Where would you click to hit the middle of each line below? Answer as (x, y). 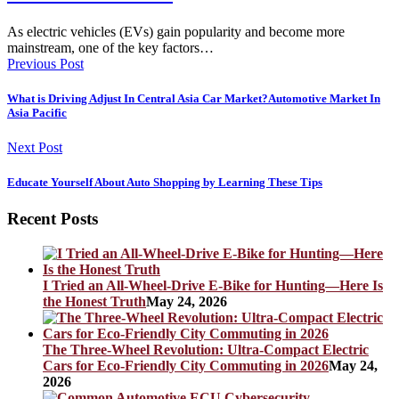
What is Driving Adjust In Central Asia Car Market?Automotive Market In (194, 98)
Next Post (35, 147)
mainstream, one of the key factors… (110, 47)
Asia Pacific (37, 112)
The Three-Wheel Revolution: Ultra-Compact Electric (206, 349)
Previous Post (45, 63)
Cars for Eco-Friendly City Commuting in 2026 (186, 365)
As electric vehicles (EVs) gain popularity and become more (176, 31)
